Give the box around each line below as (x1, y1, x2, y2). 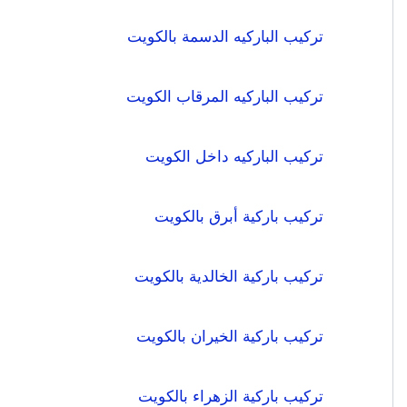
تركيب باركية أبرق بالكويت (154, 207, 323, 226)
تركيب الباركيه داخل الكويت (145, 147, 323, 166)
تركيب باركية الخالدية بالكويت (134, 267, 323, 286)
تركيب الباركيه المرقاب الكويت (126, 87, 323, 106)
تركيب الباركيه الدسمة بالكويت (127, 27, 323, 46)
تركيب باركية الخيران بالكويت (136, 327, 323, 346)
